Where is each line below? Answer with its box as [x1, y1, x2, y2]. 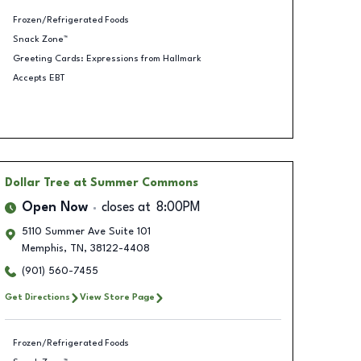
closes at [101, 201, 151, 214]
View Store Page [79, 293, 155, 302]
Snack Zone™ [13, 34, 68, 44]
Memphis [21, 243, 64, 254]
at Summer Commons [73, 177, 198, 189]
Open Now [21, 201, 88, 214]
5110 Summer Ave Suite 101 [21, 226, 151, 237]
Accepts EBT [13, 73, 65, 83]
